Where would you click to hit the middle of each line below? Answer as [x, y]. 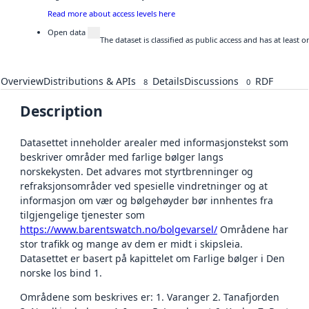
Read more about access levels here [111, 14]
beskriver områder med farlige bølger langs [122, 157]
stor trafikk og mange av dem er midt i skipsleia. [131, 244]
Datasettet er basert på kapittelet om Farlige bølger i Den [152, 259]
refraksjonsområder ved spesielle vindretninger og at [144, 186]
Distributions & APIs [90, 81]
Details [168, 81]
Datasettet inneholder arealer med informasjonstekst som [154, 143]
